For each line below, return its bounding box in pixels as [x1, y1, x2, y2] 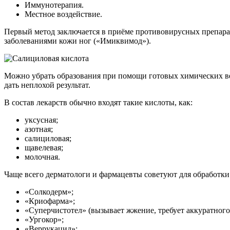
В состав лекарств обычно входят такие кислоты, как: [4, 98, 193, 107]
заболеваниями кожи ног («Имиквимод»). [4, 36, 151, 45]
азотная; [25, 124, 53, 133]
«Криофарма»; [25, 196, 75, 205]
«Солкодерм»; [25, 187, 73, 196]
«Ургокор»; [25, 215, 64, 224]
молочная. [25, 152, 60, 161]
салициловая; [25, 133, 71, 143]
